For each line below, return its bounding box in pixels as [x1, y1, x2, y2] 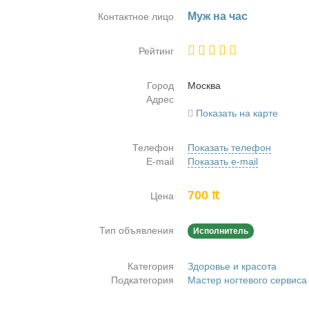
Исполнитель [193, 226, 248, 236]
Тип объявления [99, 225, 174, 236]
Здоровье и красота [188, 261, 277, 272]
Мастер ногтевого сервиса [188, 275, 307, 286]
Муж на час [188, 10, 248, 22]
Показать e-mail [188, 156, 258, 167]
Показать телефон [188, 142, 271, 153]
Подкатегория [111, 275, 174, 286]
